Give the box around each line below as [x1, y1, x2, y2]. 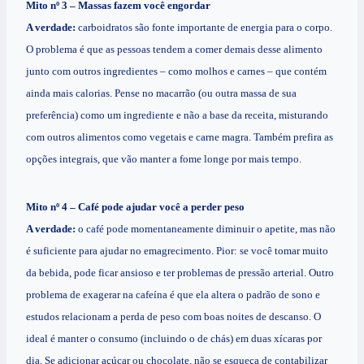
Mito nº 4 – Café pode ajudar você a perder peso [26, 201, 245, 214]
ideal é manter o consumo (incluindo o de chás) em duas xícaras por [26, 332, 322, 345]
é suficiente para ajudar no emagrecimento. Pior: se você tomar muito [26, 245, 328, 258]
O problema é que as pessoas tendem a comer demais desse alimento [26, 43, 323, 56]
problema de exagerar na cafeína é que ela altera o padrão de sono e [26, 288, 320, 301]
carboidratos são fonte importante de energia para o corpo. [76, 21, 332, 34]
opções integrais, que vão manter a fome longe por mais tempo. [26, 153, 301, 166]
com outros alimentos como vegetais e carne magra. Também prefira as [26, 131, 333, 144]
